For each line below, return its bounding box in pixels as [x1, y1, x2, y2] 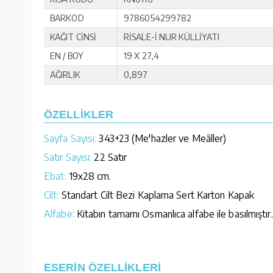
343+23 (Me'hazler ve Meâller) [96, 132, 227, 144]
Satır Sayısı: [44, 151, 92, 163]
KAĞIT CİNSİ [50, 31, 97, 42]
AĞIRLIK [50, 69, 80, 80]
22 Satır [91, 151, 127, 163]
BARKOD [50, 12, 84, 23]
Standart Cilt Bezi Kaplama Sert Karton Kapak [58, 188, 255, 201]
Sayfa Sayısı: [44, 132, 97, 144]
